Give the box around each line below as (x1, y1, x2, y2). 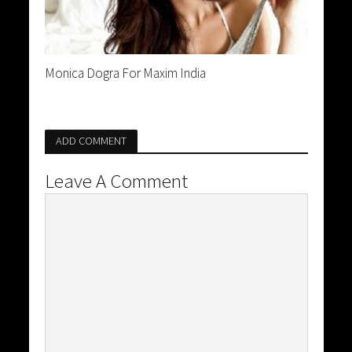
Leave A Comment (44, 167, 188, 193)
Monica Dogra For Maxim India (44, 64, 206, 82)
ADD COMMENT (55, 133, 126, 148)
